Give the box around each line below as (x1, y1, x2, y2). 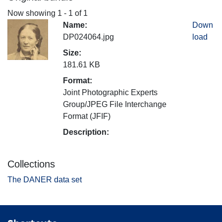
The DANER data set (7, 175, 82, 184)
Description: (63, 127, 109, 136)
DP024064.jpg (63, 32, 114, 41)
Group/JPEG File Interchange (63, 100, 166, 109)
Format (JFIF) (63, 111, 111, 120)
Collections (7, 158, 55, 169)
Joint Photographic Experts (63, 88, 158, 97)
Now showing (7, 8, 57, 17)
